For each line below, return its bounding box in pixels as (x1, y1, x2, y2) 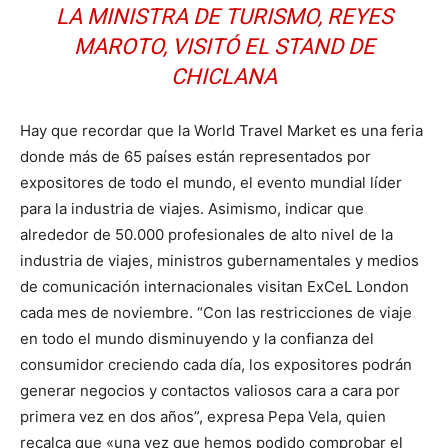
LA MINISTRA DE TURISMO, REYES (55, 4, 393, 30)
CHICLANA (171, 64, 277, 90)
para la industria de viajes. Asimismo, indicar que (20, 199, 364, 219)
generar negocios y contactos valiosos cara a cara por (20, 381, 400, 401)
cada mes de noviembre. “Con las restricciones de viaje (20, 303, 412, 323)
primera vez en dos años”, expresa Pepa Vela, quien (20, 407, 386, 427)
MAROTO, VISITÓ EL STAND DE (73, 34, 375, 60)
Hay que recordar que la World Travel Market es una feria (20, 121, 423, 141)
